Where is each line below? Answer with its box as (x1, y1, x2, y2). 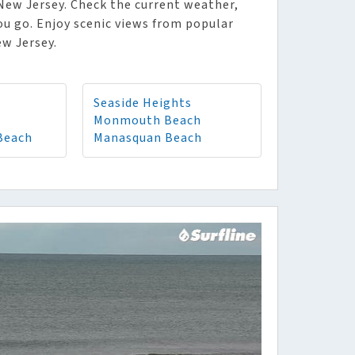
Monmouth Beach (94, 112, 201, 129)
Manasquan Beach (94, 129, 202, 147)
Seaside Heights (94, 94, 192, 112)
